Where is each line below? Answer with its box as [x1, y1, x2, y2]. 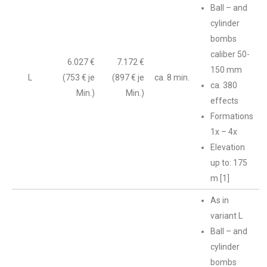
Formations [210, 111, 253, 121]
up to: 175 [210, 158, 247, 167]
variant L [210, 211, 243, 221]
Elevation [210, 142, 245, 152]
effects [210, 96, 238, 105]
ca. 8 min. [154, 73, 190, 82]
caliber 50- [210, 49, 250, 59]
